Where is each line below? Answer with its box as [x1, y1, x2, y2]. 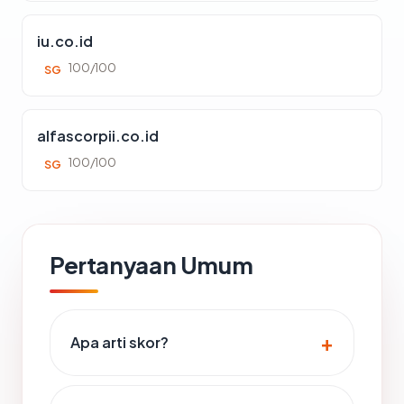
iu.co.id [37, 32, 93, 50]
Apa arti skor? [70, 333, 169, 352]
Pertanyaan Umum [50, 250, 253, 280]
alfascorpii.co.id [37, 126, 159, 145]
